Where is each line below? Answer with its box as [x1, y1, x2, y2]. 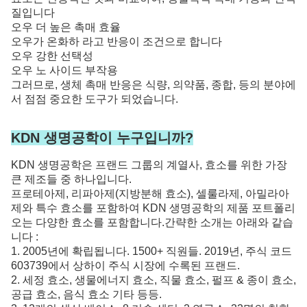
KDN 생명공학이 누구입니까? [11, 130, 193, 145]
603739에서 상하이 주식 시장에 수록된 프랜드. [11, 260, 240, 271]
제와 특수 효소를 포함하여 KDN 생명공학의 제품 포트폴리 [11, 202, 295, 214]
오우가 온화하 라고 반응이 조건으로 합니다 [11, 36, 222, 47]
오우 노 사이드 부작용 [11, 64, 118, 76]
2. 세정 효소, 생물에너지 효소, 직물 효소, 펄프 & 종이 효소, [11, 274, 296, 286]
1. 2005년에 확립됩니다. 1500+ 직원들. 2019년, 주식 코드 [11, 245, 292, 257]
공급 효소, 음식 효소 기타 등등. [11, 288, 162, 300]
